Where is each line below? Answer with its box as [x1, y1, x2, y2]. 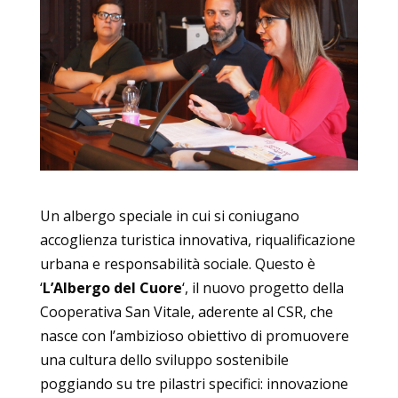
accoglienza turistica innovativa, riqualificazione [39, 229, 355, 250]
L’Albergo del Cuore [42, 277, 182, 298]
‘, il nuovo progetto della [181, 277, 344, 298]
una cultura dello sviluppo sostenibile [39, 349, 289, 370]
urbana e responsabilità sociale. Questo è [39, 253, 315, 274]
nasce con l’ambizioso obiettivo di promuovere [39, 325, 349, 346]
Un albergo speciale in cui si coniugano [39, 205, 299, 226]
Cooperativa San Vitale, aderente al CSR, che [39, 301, 333, 322]
